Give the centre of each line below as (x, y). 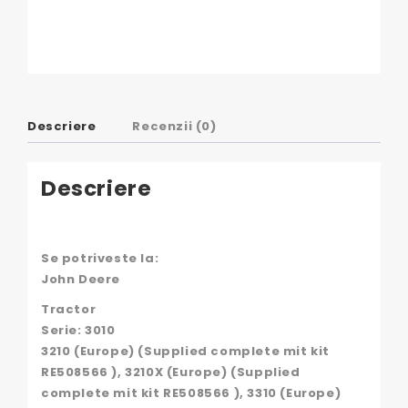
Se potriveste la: (100, 258)
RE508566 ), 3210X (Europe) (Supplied (171, 372)
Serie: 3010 (78, 330)
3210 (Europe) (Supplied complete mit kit (186, 351)
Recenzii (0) (174, 127)
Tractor (69, 309)
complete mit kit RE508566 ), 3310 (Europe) (191, 393)
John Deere (81, 279)
